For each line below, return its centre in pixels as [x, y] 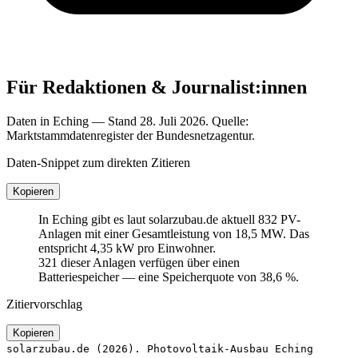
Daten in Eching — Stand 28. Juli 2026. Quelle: [127, 121]
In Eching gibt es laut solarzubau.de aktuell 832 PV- [169, 219]
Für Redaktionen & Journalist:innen [157, 87]
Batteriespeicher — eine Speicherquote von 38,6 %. [169, 276]
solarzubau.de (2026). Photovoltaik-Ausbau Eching [160, 348]
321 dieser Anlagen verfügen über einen [139, 262]
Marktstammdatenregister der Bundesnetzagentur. [131, 135]
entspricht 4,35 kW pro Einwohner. [127, 248]
